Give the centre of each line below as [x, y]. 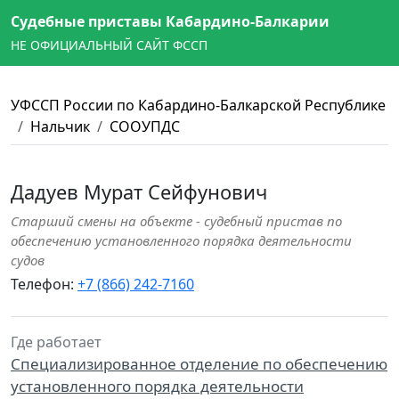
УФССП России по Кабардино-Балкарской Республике [198, 105]
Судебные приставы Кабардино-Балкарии [170, 21]
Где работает [56, 342]
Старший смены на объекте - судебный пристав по [176, 221]
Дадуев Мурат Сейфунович [139, 192]
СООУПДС [145, 126]
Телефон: [44, 284]
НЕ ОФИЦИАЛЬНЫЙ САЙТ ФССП [109, 45]
